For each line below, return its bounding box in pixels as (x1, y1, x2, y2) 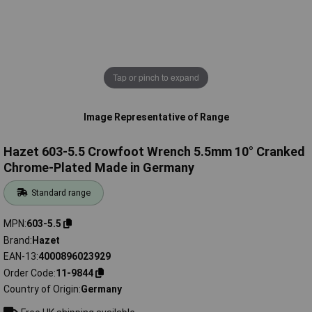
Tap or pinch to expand (113, 71, 199, 84)
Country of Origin (3, 283, 79, 295)
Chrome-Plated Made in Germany (3, 160, 194, 175)
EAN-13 (3, 251, 36, 263)
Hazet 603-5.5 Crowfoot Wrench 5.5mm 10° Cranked (3, 144, 305, 159)
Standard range (31, 187, 91, 198)
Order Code (3, 267, 54, 279)
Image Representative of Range (83, 111, 229, 123)
